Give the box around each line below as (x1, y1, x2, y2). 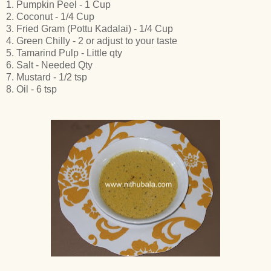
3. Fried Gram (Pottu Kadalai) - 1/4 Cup (6, 23, 173, 34)
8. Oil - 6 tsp (6, 83, 57, 94)
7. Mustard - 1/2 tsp (6, 71, 87, 82)
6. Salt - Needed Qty (6, 59, 93, 70)
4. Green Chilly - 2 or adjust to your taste (6, 35, 177, 46)
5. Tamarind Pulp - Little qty (6, 47, 122, 58)
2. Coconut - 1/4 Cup (6, 11, 94, 22)
